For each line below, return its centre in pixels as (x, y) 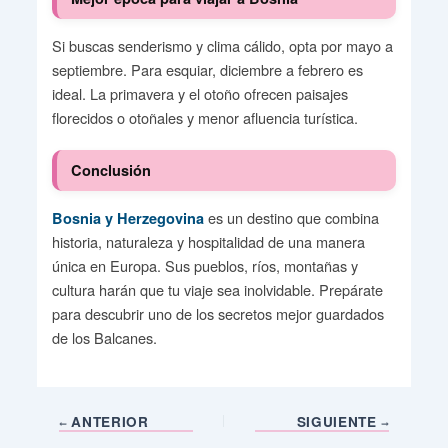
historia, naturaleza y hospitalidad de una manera (208, 241)
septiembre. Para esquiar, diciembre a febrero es (207, 69)
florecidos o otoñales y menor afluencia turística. (204, 117)
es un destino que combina (291, 217)
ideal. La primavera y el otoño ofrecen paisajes (199, 93)
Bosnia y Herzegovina (127, 217)
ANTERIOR (107, 421)
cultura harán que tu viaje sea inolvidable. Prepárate (217, 289)
